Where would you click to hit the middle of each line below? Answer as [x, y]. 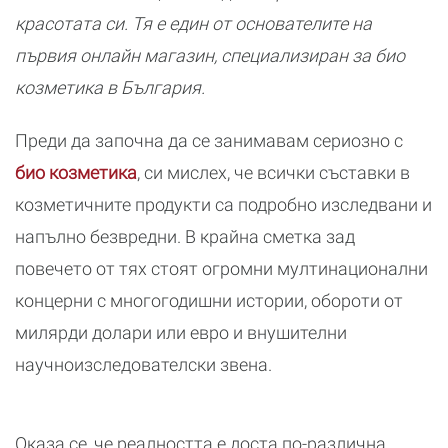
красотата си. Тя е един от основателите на [193, 23]
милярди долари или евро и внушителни [181, 332]
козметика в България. [110, 87]
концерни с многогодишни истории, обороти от [209, 300]
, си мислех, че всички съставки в [273, 172]
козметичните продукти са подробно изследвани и [223, 204]
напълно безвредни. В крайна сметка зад [185, 236]
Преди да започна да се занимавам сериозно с [209, 140]
